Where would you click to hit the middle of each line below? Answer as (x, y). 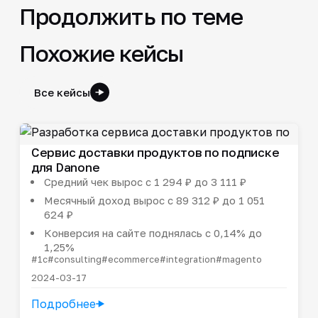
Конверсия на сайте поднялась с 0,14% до (153, 232)
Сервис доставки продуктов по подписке (155, 152)
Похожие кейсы (102, 53)
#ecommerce (130, 259)
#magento (238, 259)
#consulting (74, 259)
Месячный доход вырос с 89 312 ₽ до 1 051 (154, 200)
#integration (187, 259)
